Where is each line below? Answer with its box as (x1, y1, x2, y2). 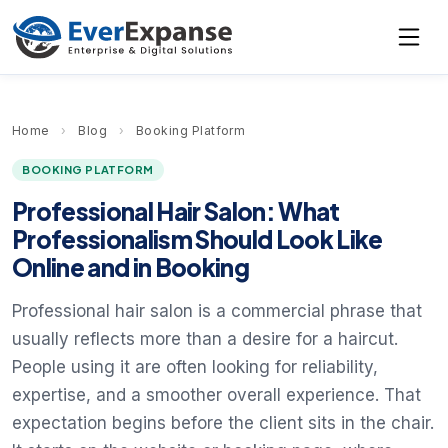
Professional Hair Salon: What (12, 196, 340, 227)
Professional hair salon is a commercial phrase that (12, 301, 422, 322)
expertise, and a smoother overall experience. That (12, 385, 421, 406)
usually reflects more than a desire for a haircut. (12, 329, 398, 350)
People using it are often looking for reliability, (12, 357, 378, 378)
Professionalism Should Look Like (12, 224, 383, 255)
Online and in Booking (12, 252, 249, 283)
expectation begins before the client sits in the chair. (12, 413, 434, 434)
